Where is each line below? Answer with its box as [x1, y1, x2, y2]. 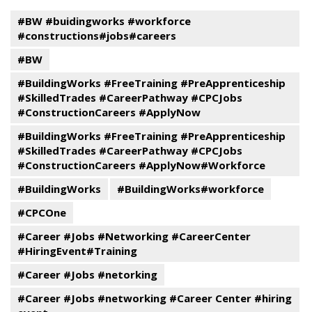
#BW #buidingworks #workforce [17, 13, 191, 28]
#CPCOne [17, 205, 66, 219]
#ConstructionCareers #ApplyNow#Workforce [17, 157, 265, 172]
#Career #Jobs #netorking [17, 267, 157, 281]
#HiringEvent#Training [17, 243, 137, 258]
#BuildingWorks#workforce [117, 181, 264, 196]
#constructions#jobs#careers [17, 28, 176, 42]
